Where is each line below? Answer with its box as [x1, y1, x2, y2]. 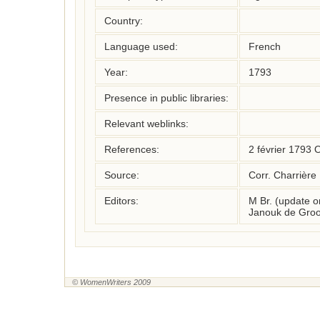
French [249, 41, 281, 52]
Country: [104, 15, 143, 26]
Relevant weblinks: [104, 118, 189, 129]
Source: [104, 169, 139, 181]
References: [104, 144, 159, 155]
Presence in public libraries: [104, 92, 229, 104]
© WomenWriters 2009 [72, 278, 151, 286]
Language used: [104, 41, 178, 52]
